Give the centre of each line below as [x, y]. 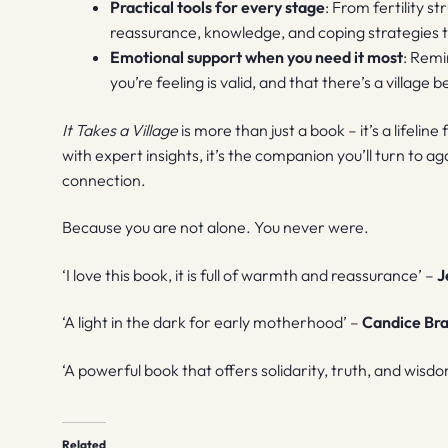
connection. [104, 179]
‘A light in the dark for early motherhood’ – [212, 322]
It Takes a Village [120, 129]
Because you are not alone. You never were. [216, 227]
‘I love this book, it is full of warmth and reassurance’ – [250, 274]
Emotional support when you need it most [257, 56]
